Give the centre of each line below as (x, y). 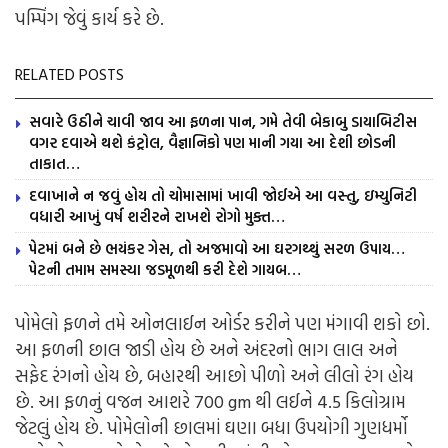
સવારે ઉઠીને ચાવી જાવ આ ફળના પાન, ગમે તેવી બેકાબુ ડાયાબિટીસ (223, 122)
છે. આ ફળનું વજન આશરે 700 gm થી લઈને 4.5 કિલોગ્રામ (210, 402)
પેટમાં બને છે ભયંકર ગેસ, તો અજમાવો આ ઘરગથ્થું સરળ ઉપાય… (217, 249)
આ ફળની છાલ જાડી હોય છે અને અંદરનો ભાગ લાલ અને (206, 350)
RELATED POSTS (69, 74)
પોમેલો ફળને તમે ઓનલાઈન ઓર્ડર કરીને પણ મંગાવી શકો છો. (222, 324)
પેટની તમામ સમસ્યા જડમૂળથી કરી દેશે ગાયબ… (165, 270)
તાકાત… (56, 164)
